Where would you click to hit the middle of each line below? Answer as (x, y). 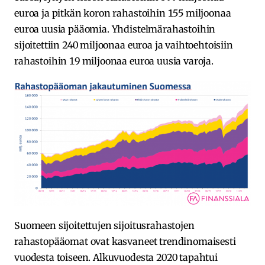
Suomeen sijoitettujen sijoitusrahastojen (104, 225)
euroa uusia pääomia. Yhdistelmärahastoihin (115, 29)
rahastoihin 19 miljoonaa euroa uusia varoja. (114, 61)
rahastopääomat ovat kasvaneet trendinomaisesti (125, 241)
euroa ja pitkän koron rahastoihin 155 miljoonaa (123, 13)
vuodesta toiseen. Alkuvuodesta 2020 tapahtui (116, 257)
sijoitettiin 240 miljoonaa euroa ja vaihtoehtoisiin (124, 45)
